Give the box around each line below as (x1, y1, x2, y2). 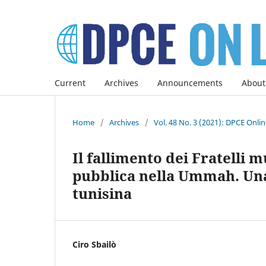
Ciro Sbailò (72, 238, 116, 250)
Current (55, 77, 85, 88)
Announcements (157, 77, 223, 88)
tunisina (72, 183, 132, 203)
